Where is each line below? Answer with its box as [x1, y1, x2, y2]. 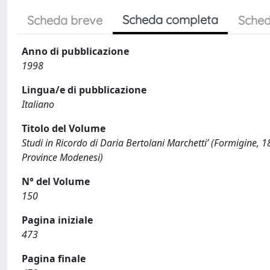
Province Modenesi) [22, 151, 103, 164]
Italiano [22, 98, 54, 111]
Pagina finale [22, 252, 86, 265]
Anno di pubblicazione [22, 45, 129, 58]
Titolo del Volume [22, 122, 105, 135]
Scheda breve [27, 13, 102, 28]
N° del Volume [22, 175, 90, 188]
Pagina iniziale [22, 213, 93, 227]
